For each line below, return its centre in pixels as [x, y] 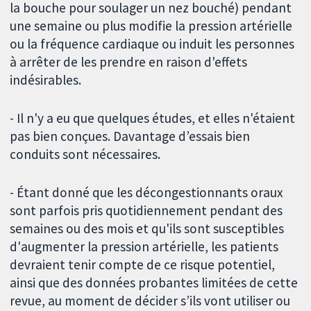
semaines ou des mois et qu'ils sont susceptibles [147, 228]
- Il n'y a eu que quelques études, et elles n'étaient [153, 118]
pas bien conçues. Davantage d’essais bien [130, 136]
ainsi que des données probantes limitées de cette [154, 282]
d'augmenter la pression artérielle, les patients [144, 246]
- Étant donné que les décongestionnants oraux [147, 192]
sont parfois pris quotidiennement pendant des [146, 210]
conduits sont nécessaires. [85, 154]
